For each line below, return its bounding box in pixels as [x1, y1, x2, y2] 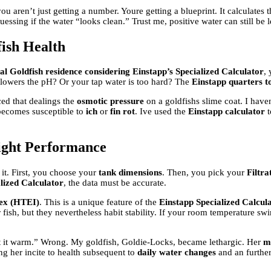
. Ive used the [135, 106, 188, 117]
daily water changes [137, 247, 216, 258]
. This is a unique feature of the [39, 197, 159, 207]
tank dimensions [99, 168, 162, 178]
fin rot [110, 106, 135, 117]
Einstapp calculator [188, 106, 265, 117]
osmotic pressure [77, 96, 144, 106]
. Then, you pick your [162, 168, 247, 178]
